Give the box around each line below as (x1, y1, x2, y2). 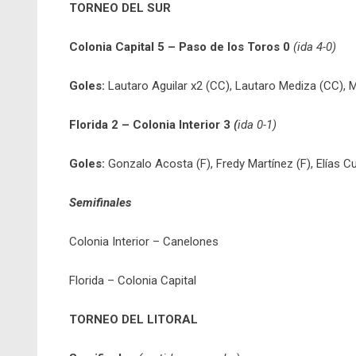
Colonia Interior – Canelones (69, 234, 219, 250)
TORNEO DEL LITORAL (69, 312, 198, 327)
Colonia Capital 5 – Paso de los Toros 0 (69, 40, 290, 55)
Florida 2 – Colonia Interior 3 (69, 118, 234, 133)
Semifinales (69, 195, 131, 211)
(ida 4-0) (293, 40, 336, 55)
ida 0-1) (238, 118, 277, 133)
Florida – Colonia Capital (69, 273, 196, 288)
